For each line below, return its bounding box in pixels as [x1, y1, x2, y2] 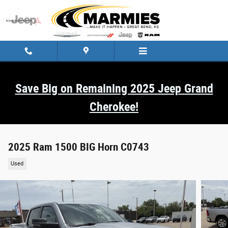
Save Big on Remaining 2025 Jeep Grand [15, 81, 213, 96]
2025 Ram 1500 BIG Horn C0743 [8, 141, 149, 153]
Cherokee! [90, 100, 138, 114]
